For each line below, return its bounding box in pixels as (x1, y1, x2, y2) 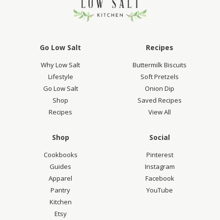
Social (149, 133, 170, 142)
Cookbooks (43, 150, 78, 160)
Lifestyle (48, 72, 73, 82)
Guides (50, 162, 71, 171)
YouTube (146, 186, 173, 195)
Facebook (145, 174, 174, 183)
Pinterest (146, 150, 173, 160)
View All (148, 108, 171, 117)
